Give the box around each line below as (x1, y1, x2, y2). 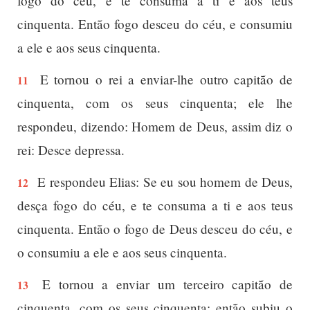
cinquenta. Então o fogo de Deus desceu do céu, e (17, 220, 293, 237)
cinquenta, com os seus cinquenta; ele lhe (17, 94, 293, 111)
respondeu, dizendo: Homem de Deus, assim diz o (17, 118, 293, 135)
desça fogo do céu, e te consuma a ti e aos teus (17, 197, 293, 214)
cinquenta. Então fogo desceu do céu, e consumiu (17, 15, 293, 33)
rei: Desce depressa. (17, 141, 125, 158)
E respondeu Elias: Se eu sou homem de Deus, (34, 173, 293, 190)
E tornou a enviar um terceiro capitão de (34, 275, 293, 293)
